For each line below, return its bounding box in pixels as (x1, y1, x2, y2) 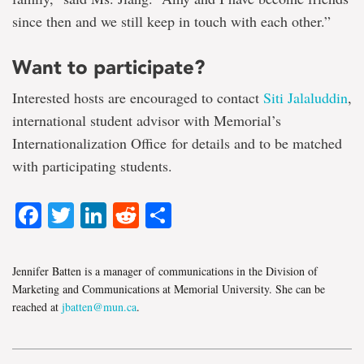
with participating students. (12, 155, 172, 175)
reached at (12, 298, 62, 314)
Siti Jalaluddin (263, 87, 348, 107)
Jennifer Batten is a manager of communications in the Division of (12, 262, 318, 279)
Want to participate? (12, 54, 205, 79)
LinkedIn (106, 196, 205, 234)
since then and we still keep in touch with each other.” (12, 11, 331, 31)
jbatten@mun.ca (62, 298, 136, 314)
